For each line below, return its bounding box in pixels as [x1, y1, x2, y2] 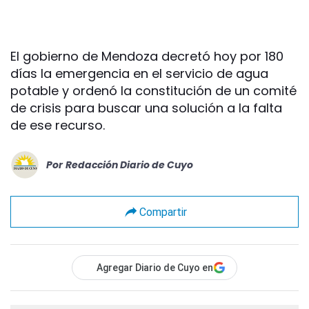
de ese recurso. [10, 117, 105, 134]
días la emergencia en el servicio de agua [10, 65, 268, 82]
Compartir [139, 205, 187, 219]
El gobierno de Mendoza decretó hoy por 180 [10, 48, 283, 65]
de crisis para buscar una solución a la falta [10, 99, 282, 117]
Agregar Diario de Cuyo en [97, 262, 213, 273]
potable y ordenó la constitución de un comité [10, 82, 297, 99]
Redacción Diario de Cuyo [66, 157, 193, 172]
